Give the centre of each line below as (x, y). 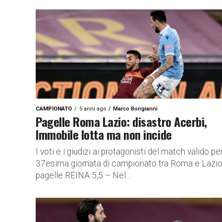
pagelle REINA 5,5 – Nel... (83, 175)
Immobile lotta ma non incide (104, 134)
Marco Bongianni (135, 109)
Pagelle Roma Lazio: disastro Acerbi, (121, 121)
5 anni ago (93, 109)
